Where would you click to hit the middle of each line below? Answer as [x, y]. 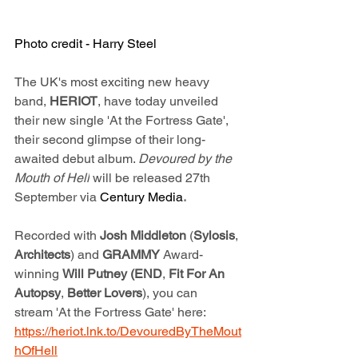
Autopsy [38, 293]
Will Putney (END [112, 274]
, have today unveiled [159, 101]
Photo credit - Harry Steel [86, 44]
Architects [42, 255]
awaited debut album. [76, 159]
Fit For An [197, 274]
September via [57, 197]
